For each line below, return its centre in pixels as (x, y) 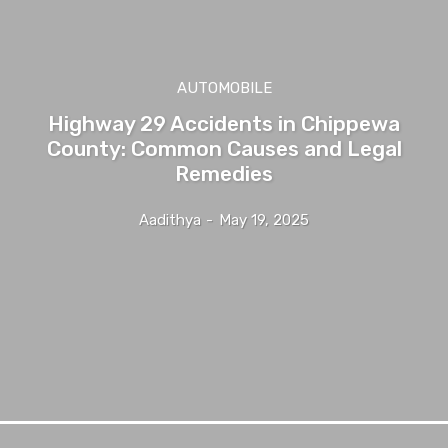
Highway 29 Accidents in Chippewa (224, 123)
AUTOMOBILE (224, 87)
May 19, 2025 (264, 219)
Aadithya (170, 219)
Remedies (224, 173)
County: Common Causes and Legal (224, 148)
